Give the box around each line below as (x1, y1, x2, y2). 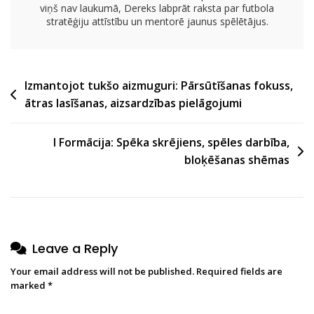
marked (11, 278, 48, 292)
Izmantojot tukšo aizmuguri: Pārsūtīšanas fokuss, (25, 77, 293, 93)
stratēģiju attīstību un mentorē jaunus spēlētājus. (46, 14, 268, 28)
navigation (10, 96, 95, 118)
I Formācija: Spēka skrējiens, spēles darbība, (53, 134, 289, 150)
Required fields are (196, 264, 282, 278)
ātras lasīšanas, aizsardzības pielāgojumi (25, 95, 242, 111)
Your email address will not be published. (11, 264, 194, 278)
